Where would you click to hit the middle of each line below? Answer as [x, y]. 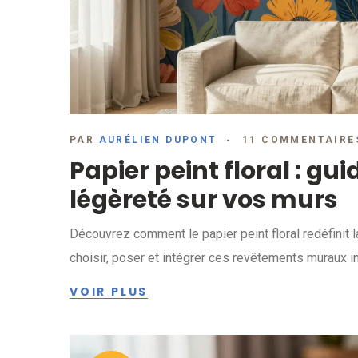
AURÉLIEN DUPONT [158, 140]
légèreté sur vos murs [204, 200]
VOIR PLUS [109, 292]
